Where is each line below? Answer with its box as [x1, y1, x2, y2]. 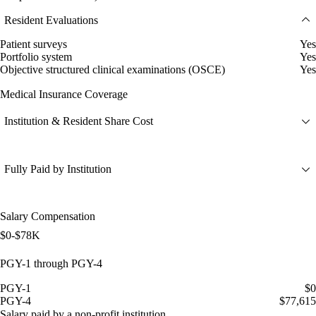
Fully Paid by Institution [4, 163, 111, 176]
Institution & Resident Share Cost [4, 115, 153, 128]
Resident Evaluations [4, 13, 98, 26]
